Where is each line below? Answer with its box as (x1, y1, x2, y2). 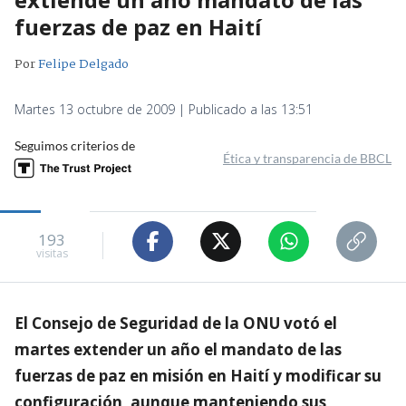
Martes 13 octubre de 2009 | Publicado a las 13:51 (14, 100, 313, 118)
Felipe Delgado (38, 53, 129, 74)
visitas (35, 246, 68, 262)
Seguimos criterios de (14, 137, 135, 153)
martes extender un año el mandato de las (14, 338, 342, 360)
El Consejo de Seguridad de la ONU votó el (14, 312, 337, 333)
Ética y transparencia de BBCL (223, 150, 391, 166)
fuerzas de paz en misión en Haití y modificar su (14, 364, 382, 386)
